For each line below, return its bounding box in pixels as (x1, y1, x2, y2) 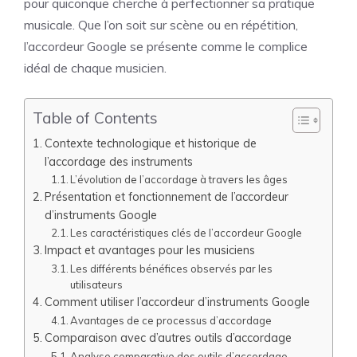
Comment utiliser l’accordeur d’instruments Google (44, 294, 310, 309)
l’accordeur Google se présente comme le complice (24, 38, 308, 54)
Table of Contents (33, 108, 158, 128)
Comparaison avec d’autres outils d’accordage (44, 330, 292, 345)
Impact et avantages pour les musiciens (44, 242, 255, 257)
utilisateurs (70, 278, 124, 291)
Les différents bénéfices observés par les (70, 262, 273, 275)
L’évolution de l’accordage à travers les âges (70, 173, 288, 186)
